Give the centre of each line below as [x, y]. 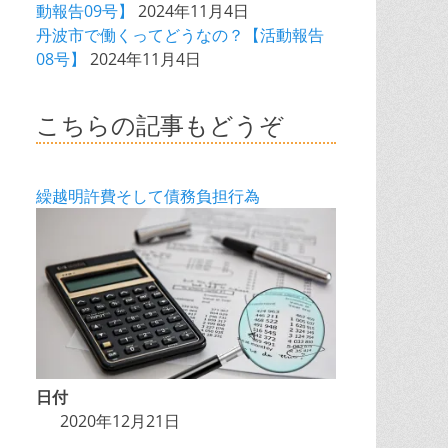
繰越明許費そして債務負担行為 [148, 196]
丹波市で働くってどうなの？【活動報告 [180, 35]
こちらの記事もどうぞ [160, 126]
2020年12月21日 [120, 421]
